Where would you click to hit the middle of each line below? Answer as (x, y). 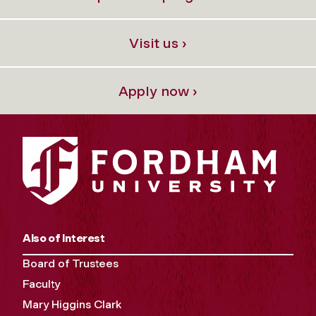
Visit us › (158, 43)
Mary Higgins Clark (72, 305)
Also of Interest (64, 238)
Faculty (41, 284)
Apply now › (158, 91)
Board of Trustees (71, 264)
